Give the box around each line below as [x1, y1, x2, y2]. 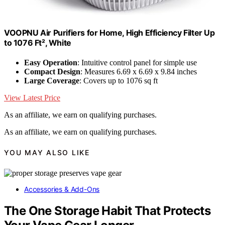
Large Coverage [24, 76, 79, 85]
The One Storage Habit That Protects [4, 203, 210, 218]
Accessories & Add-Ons [24, 184, 100, 193]
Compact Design [24, 67, 80, 76]
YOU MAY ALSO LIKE [4, 148, 90, 157]
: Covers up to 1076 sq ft [79, 76, 158, 85]
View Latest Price [4, 93, 60, 102]
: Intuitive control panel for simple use [77, 58, 197, 67]
